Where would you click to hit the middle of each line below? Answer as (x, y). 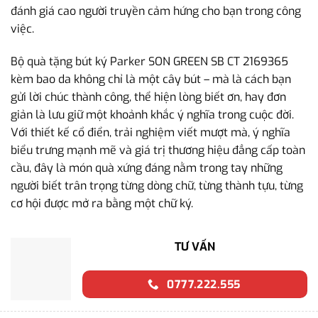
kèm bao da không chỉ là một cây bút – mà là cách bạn (151, 79)
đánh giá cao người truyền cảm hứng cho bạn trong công (156, 11)
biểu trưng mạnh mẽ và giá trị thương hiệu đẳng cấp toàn (158, 150)
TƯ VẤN (195, 246)
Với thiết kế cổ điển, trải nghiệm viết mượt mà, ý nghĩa (150, 133)
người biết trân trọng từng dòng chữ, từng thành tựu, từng (157, 186)
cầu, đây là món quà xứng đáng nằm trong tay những (147, 168)
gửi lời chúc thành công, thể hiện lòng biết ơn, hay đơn (148, 97)
